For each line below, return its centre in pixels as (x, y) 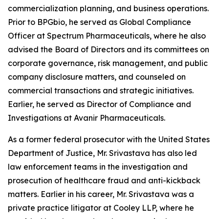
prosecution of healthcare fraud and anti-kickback (104, 180)
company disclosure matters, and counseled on (97, 77)
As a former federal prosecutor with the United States (109, 139)
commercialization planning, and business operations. (108, 8)
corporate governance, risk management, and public (108, 63)
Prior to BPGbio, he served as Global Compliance (99, 22)
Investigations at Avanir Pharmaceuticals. (87, 118)
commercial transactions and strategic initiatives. (101, 90)
